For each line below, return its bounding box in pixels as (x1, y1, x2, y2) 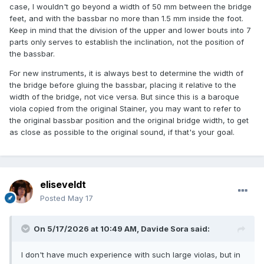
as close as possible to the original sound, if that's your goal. (9, 127, 235, 137)
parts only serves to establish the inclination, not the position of (9, 37, 244, 47)
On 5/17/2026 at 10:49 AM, (34, 223, 141, 233)
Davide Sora (141, 223, 189, 233)
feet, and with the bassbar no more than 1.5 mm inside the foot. (9, 13, 243, 23)
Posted (40, 193, 68, 203)
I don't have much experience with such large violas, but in (21, 249, 240, 259)
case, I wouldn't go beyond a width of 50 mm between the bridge (9, 1, 252, 11)
